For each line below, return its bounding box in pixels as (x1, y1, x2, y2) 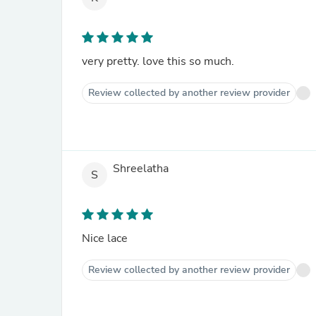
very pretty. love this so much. (82, 54, 234, 69)
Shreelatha (113, 161, 169, 177)
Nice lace (82, 231, 128, 246)
